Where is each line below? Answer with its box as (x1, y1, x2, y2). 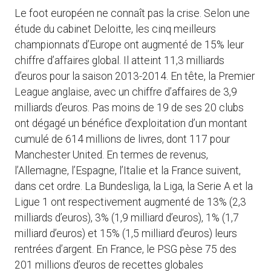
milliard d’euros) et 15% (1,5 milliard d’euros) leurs (15, 227, 237, 240)
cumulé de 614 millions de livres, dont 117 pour (15, 133, 230, 146)
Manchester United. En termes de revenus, (15, 149, 208, 162)
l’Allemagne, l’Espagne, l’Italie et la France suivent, (15, 165, 241, 177)
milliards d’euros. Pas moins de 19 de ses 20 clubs (15, 102, 244, 114)
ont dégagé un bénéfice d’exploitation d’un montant (15, 117, 247, 130)
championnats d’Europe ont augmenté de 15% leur (15, 39, 244, 51)
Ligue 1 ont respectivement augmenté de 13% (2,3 (15, 196, 246, 209)
